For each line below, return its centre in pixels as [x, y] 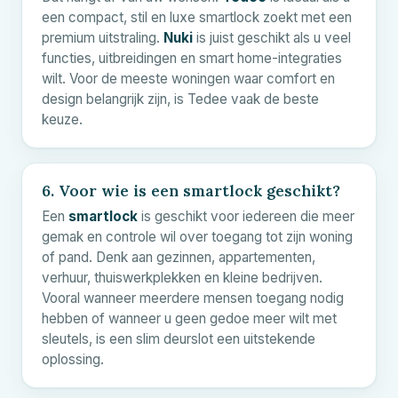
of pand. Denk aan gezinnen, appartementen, [179, 257]
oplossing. [73, 359]
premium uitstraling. [103, 37]
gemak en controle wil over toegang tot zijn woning [197, 236]
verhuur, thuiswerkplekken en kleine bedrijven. [182, 277]
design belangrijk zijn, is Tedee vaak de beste [180, 99]
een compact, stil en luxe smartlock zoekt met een [197, 17]
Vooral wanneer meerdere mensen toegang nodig [193, 298]
